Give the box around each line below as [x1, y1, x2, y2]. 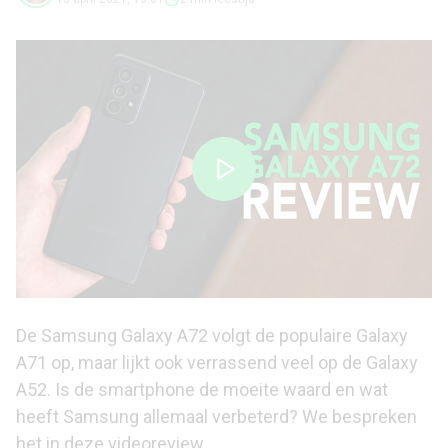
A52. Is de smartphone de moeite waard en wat [16, 379, 388, 400]
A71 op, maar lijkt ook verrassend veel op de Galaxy [16, 352, 418, 373]
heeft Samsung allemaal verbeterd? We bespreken [16, 406, 417, 427]
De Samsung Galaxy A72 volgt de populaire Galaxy [16, 325, 408, 346]
